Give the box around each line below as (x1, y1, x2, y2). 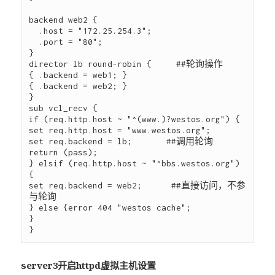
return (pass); (29, 147, 98, 158)
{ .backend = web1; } (29, 70, 128, 80)
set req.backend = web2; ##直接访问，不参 (29, 180, 246, 191)
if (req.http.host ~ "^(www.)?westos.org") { (29, 114, 241, 125)
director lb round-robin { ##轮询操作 (29, 59, 223, 69)
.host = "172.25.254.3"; (29, 26, 39, 36)
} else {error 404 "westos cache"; (29, 203, 206, 213)
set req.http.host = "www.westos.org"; (29, 125, 211, 136)
